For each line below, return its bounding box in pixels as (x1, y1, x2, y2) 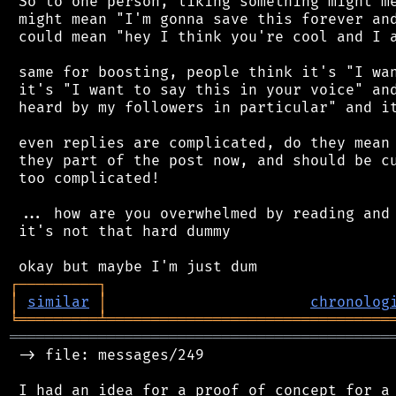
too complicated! (10, 169, 160, 187)
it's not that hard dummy (10, 222, 231, 240)
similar (27, 293, 89, 311)
